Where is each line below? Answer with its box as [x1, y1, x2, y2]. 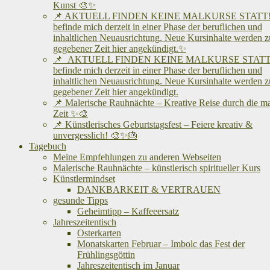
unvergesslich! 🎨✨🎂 [53, 130, 137, 140]
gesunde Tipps [53, 195, 108, 206]
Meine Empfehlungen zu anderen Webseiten [53, 152, 221, 162]
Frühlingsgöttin [77, 250, 135, 260]
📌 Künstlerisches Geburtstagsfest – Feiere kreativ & [53, 119, 253, 130]
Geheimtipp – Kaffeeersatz [77, 206, 179, 216]
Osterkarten [77, 228, 121, 238]
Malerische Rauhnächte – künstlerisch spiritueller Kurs [53, 163, 260, 173]
